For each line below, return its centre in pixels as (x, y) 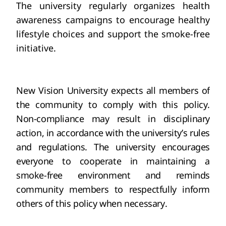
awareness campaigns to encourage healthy (113, 20)
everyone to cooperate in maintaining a (113, 161)
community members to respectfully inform (113, 189)
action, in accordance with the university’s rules (113, 133)
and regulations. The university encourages (113, 147)
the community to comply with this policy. (113, 105)
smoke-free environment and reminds (113, 175)
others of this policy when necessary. (92, 204)
